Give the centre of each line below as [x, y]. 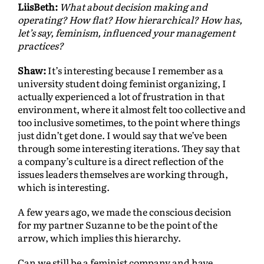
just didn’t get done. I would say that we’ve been [123, 135]
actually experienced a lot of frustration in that [121, 96]
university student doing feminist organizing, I [122, 83]
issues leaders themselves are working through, [123, 174]
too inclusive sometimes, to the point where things [129, 122]
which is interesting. [64, 187]
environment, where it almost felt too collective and [132, 109]
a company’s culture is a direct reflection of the [121, 161]
